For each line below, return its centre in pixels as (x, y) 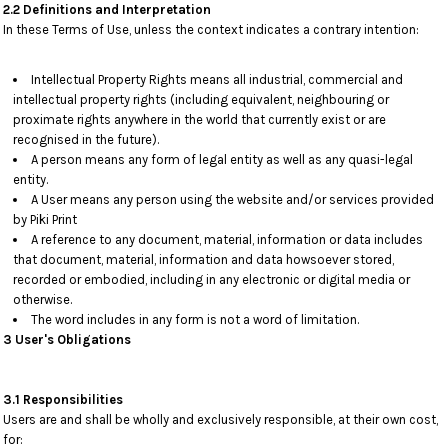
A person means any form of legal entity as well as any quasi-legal (222, 159)
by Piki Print (45, 219)
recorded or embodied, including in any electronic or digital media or (211, 279)
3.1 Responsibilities (63, 399)
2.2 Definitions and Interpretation (107, 9)
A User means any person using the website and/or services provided (232, 199)
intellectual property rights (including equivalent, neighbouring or (201, 99)
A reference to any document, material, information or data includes (227, 239)
